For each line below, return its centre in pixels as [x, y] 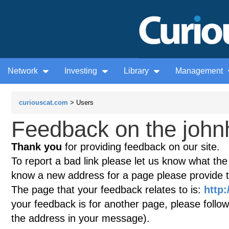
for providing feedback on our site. [141, 147]
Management [200, 71]
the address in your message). [81, 219]
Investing [82, 71]
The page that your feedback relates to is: [108, 190]
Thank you [37, 147]
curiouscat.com [43, 103]
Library [137, 71]
